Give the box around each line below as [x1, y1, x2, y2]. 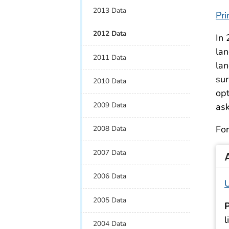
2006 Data [93, 171, 127, 181]
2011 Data [93, 52, 127, 62]
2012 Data [93, 29, 127, 39]
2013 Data [93, 5, 127, 15]
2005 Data [93, 195, 127, 205]
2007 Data [93, 147, 127, 157]
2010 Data [93, 76, 127, 86]
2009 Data [93, 100, 127, 110]
